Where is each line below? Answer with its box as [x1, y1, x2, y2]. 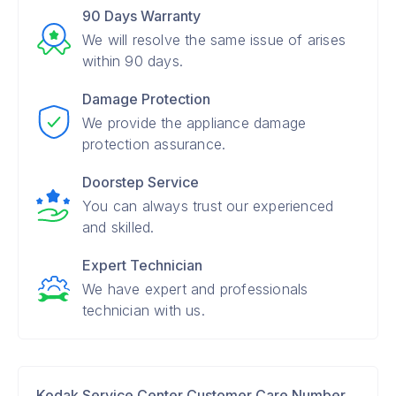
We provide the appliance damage [82, 114, 307, 132]
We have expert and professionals [82, 280, 308, 298]
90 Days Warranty [82, 7, 201, 25]
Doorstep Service [82, 173, 199, 191]
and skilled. [82, 218, 155, 236]
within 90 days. [82, 52, 183, 70]
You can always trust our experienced [82, 197, 334, 215]
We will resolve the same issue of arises [82, 31, 346, 49]
